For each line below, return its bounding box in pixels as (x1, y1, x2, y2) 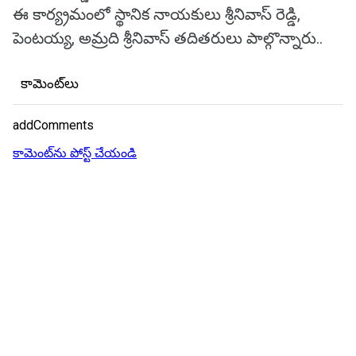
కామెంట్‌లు (21, 75, 79, 91)
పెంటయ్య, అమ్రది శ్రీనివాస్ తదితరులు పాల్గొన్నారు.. (13, 29, 323, 48)
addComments (13, 118, 94, 133)
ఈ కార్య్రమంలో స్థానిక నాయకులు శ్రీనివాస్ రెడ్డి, (13, 5, 300, 24)
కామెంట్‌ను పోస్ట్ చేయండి (13, 145, 137, 161)
